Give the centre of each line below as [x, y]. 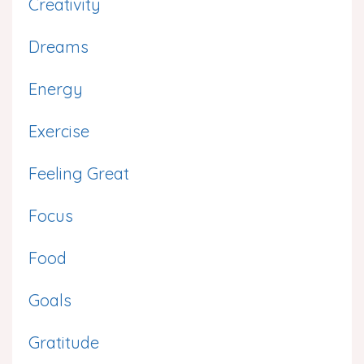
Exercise [59, 131]
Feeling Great [79, 173]
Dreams [58, 47]
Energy [56, 89]
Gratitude [64, 342]
